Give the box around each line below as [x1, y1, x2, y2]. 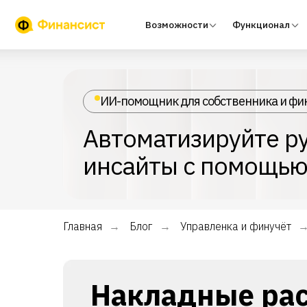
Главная [63, 219, 102, 233]
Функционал [207, 16, 259, 28]
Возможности [129, 16, 186, 28]
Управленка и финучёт [180, 219, 291, 233]
